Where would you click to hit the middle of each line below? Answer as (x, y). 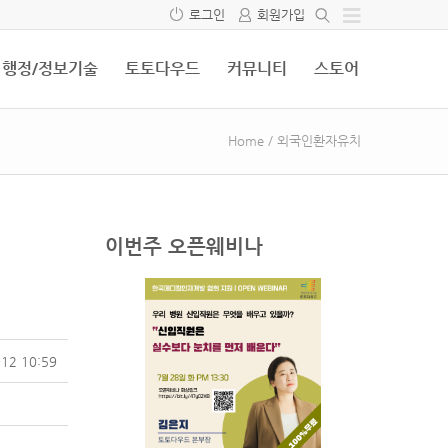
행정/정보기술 (50, 68)
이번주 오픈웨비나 (183, 246)
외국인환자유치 (319, 140)
